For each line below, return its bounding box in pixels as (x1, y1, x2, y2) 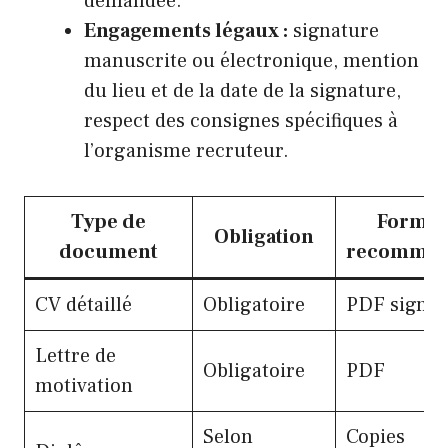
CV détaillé (35, 292, 132, 319)
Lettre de (35, 343, 116, 370)
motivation (35, 373, 133, 400)
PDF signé (346, 292, 438, 319)
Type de (71, 209, 146, 236)
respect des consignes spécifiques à (84, 108, 398, 135)
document (59, 239, 158, 266)
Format (376, 209, 445, 236)
